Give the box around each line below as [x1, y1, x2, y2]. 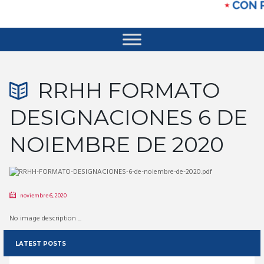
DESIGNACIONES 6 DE [9, 104, 247, 131]
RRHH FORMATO [37, 77, 220, 104]
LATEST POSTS [15, 239, 66, 247]
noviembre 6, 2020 [19, 190, 67, 200]
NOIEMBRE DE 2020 [9, 131, 224, 158]
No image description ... [9, 212, 81, 225]
